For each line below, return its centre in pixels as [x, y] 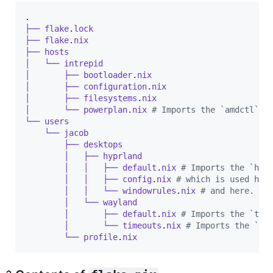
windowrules [149, 190]
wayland [120, 202]
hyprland [122, 156]
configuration [115, 86]
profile [101, 237]
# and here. [227, 190]
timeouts [142, 225]
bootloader [108, 75]
